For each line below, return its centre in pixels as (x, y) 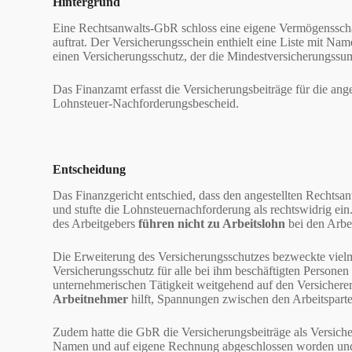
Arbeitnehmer (91, 299)
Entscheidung (90, 169)
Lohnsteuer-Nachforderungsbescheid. (146, 103)
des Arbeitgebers (96, 223)
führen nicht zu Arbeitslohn (212, 223)
